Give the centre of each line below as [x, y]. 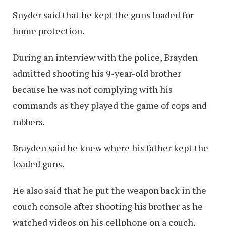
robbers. [29, 121]
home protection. [48, 31]
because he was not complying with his [93, 89]
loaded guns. [38, 164]
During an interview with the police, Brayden [105, 57]
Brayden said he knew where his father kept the [110, 148]
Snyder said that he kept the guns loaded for [103, 14]
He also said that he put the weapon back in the [109, 190]
